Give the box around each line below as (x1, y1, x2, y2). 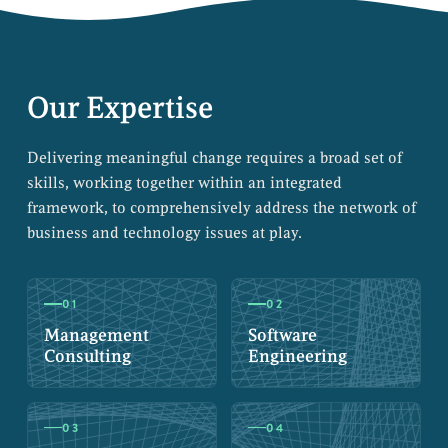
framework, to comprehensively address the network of (26, 198, 416, 218)
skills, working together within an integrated (26, 173, 342, 193)
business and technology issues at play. (26, 223, 302, 243)
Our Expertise (26, 89, 213, 127)
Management (43, 324, 149, 346)
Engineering (247, 345, 347, 367)
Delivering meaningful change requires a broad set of (26, 148, 402, 168)
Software (247, 324, 317, 346)
